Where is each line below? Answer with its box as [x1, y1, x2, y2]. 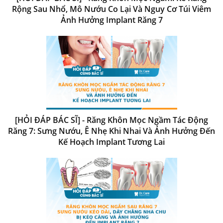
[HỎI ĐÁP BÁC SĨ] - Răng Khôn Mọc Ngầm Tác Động [15, 114, 208, 125]
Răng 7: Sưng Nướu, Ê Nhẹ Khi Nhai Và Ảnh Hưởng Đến [8, 125, 215, 136]
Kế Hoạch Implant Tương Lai [58, 136, 165, 147]
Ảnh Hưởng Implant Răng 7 [60, 14, 163, 25]
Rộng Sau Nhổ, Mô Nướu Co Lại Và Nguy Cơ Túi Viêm [12, 3, 211, 14]
